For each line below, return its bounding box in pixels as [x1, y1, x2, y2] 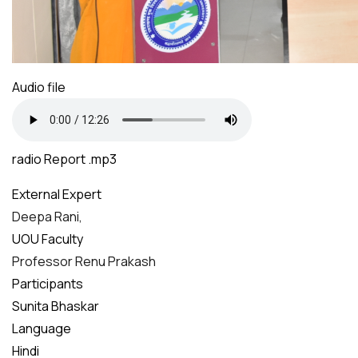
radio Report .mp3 [12, 150, 117, 169]
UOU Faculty [12, 230, 83, 249]
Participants [12, 275, 83, 293]
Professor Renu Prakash [12, 253, 156, 271]
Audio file [12, 78, 66, 97]
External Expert [12, 185, 101, 204]
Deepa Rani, [12, 208, 82, 226]
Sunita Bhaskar [12, 297, 99, 316]
